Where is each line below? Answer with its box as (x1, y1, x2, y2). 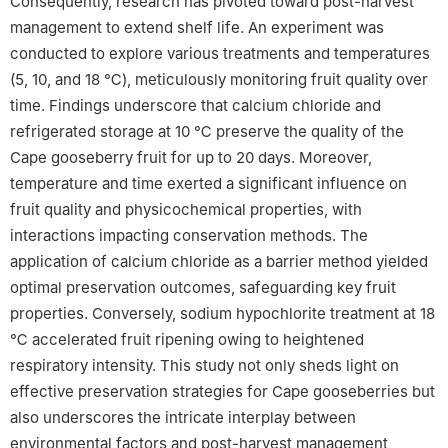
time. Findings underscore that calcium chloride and (10, 96, 381, 116)
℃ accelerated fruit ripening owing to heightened (10, 330, 364, 350)
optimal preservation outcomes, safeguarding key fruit (10, 278, 396, 298)
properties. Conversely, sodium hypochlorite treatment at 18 (10, 304, 435, 324)
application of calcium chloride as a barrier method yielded (10, 252, 428, 272)
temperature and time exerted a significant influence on (10, 174, 407, 194)
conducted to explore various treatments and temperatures (10, 44, 430, 64)
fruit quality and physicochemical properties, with (10, 200, 362, 220)
